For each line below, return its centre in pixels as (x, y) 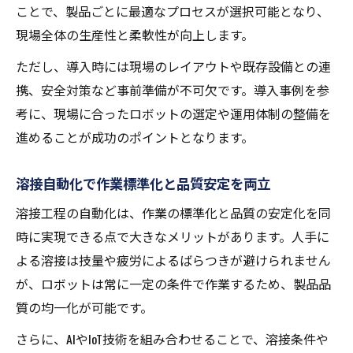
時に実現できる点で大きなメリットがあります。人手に (173, 237)
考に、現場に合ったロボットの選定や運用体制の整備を (173, 114)
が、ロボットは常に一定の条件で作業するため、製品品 (173, 284)
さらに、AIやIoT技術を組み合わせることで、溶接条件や (172, 339)
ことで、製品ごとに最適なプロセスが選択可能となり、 (173, 11)
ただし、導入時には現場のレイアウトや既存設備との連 (173, 67)
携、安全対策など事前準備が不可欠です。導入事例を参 (173, 90)
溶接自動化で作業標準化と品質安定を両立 (143, 183)
